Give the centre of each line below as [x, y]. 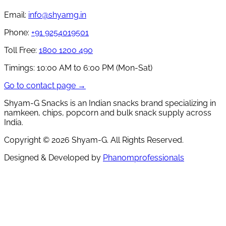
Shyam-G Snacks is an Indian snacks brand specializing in [110, 103]
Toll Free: [20, 50]
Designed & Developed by [52, 158]
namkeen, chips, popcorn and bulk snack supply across [108, 113]
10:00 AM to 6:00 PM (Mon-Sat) [94, 68]
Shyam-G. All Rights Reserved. [127, 140]
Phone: [17, 33]
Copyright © [28, 140]
